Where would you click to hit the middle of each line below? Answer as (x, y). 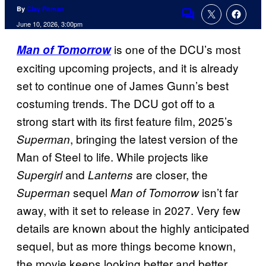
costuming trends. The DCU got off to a (116, 103)
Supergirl (39, 175)
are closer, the (170, 175)
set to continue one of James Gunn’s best (123, 85)
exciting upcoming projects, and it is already (128, 68)
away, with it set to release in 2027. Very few (129, 210)
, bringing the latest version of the (154, 139)
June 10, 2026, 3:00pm (50, 24)
